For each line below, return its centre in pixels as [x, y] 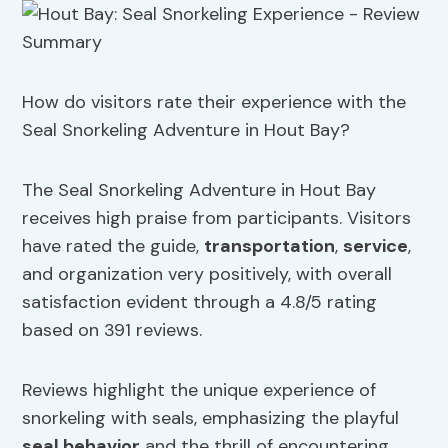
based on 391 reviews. [112, 330]
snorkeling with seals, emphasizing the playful [211, 418]
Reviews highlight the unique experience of [199, 390]
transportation [270, 246]
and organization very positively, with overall [207, 274]
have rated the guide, [113, 246]
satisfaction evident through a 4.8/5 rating [200, 302]
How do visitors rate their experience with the [214, 102]
